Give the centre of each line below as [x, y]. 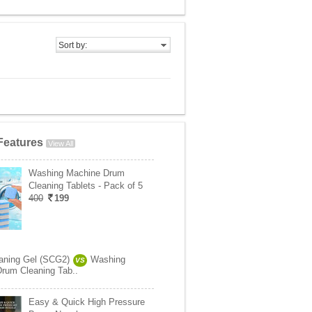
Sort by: [73, 45]
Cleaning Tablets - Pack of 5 [86, 186]
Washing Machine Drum [77, 173]
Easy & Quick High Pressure [87, 302]
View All [61, 143]
